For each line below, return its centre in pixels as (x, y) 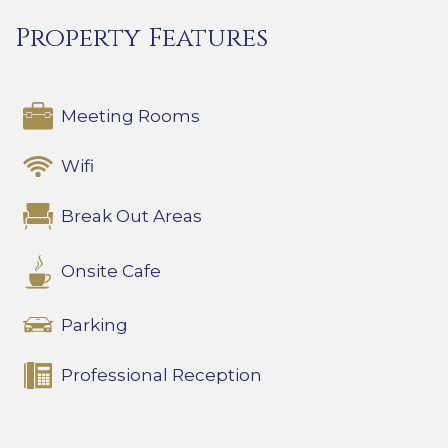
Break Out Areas (131, 216)
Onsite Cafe (111, 271)
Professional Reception (161, 374)
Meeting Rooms (130, 115)
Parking (94, 324)
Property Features (141, 38)
